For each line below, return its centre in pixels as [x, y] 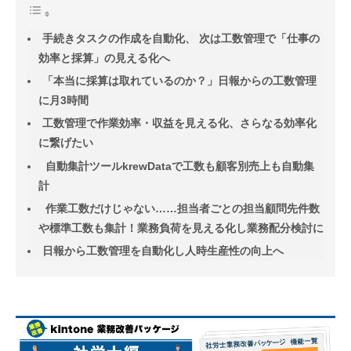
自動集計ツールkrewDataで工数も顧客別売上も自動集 [178, 166]
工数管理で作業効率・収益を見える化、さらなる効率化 [179, 123]
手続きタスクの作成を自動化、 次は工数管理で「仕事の [181, 39]
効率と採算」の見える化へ [104, 58]
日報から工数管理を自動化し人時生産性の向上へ [163, 250]
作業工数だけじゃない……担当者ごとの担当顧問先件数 [181, 208]
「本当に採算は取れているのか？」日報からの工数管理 [179, 81]
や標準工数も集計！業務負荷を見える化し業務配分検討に [181, 228]
